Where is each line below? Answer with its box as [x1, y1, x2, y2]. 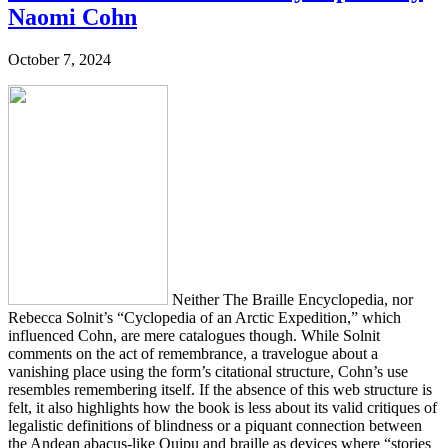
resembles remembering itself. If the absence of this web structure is [8, 380, 432, 398]
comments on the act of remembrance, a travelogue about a [8, 344, 378, 362]
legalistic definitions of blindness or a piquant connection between [8, 416, 422, 434]
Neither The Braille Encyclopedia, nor [168, 290, 413, 308]
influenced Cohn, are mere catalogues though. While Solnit [8, 326, 380, 344]
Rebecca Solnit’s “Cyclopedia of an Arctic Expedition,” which [8, 308, 401, 326]
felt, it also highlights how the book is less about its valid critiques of [8, 398, 437, 416]
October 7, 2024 [8, 50, 111, 68]
